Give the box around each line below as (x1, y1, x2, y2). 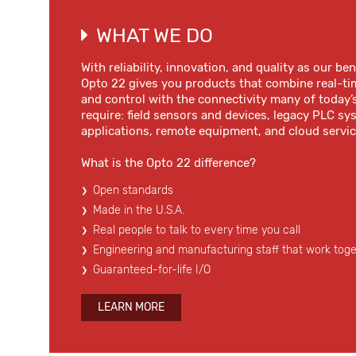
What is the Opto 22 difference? (81, 156, 256, 170)
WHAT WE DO (96, 24, 213, 47)
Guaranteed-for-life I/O (93, 263, 211, 277)
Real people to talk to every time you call (93, 223, 300, 237)
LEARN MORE (98, 300, 164, 314)
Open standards (93, 184, 173, 197)
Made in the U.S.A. (93, 203, 184, 217)
